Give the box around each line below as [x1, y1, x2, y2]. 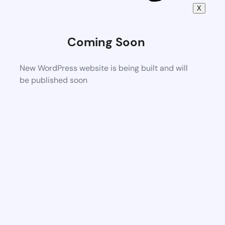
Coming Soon [67, 34, 145, 50]
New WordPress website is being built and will [19, 62, 188, 73]
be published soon [19, 74, 87, 85]
